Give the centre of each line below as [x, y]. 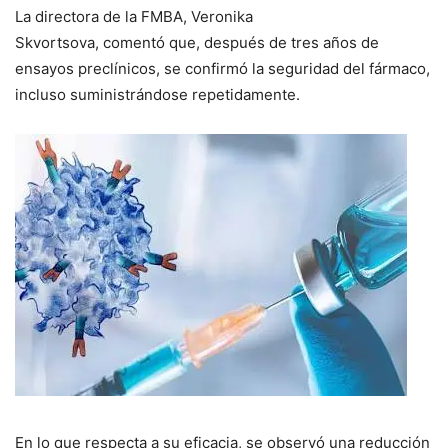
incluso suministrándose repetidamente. [157, 95]
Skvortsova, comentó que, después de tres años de [197, 43]
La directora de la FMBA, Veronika [134, 17]
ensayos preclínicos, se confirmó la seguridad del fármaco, [222, 69]
